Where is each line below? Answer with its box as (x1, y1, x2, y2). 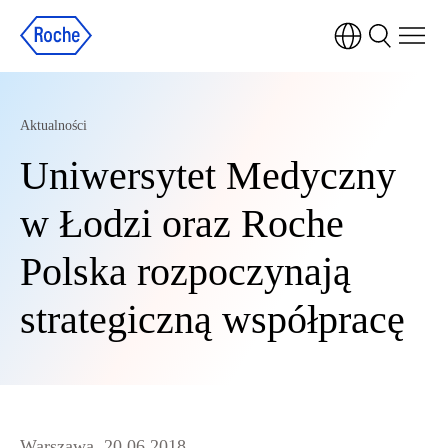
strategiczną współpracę (20, 297, 405, 342)
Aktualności (20, 118, 87, 133)
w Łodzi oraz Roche (20, 201, 344, 246)
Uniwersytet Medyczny (20, 153, 396, 198)
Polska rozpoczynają (20, 249, 351, 294)
